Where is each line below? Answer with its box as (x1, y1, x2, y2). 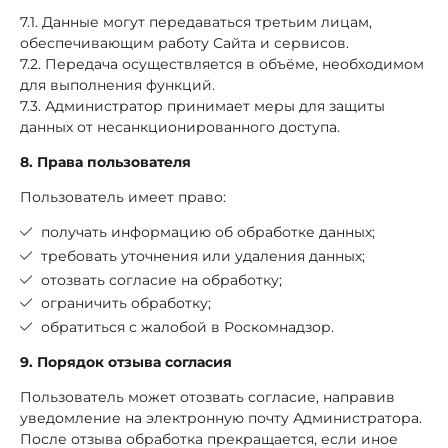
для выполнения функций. (20, 75, 215, 94)
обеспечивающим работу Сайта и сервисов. (20, 33, 349, 52)
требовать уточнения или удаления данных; (41, 246, 365, 265)
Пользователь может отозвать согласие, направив (20, 388, 395, 407)
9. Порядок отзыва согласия (20, 353, 232, 372)
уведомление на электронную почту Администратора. (20, 409, 422, 428)
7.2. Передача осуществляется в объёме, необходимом (20, 54, 424, 73)
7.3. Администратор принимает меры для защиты (20, 96, 385, 115)
